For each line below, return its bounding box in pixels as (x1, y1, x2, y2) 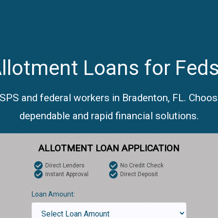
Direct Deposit (120, 171, 158, 178)
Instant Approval (45, 171, 89, 178)
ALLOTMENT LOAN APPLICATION (38, 143, 180, 154)
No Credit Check (120, 162, 163, 169)
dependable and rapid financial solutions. (19, 110, 199, 122)
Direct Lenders (45, 162, 85, 169)
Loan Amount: (31, 190, 75, 198)
